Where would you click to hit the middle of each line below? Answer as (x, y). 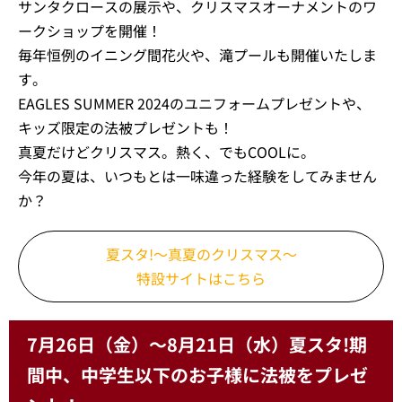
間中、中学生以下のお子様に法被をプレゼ (197, 375)
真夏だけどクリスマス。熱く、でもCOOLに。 (166, 152)
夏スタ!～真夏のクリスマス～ (201, 254)
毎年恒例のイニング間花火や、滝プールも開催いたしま (197, 55)
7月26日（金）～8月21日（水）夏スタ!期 (197, 344)
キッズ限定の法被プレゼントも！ (126, 127)
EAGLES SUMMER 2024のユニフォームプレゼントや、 (194, 103)
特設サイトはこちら (201, 278)
